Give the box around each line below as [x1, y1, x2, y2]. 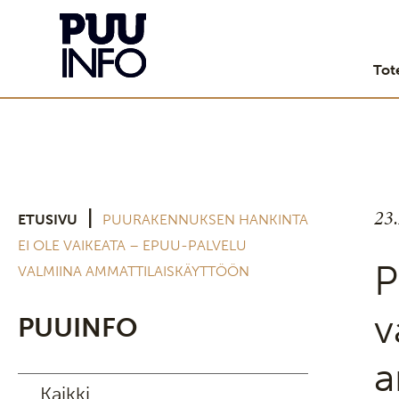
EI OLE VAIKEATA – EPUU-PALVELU [18, 237, 247, 254]
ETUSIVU [18, 211, 77, 228]
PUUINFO [18, 312, 137, 344]
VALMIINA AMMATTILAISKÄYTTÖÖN [18, 263, 249, 280]
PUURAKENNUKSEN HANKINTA [102, 211, 308, 228]
